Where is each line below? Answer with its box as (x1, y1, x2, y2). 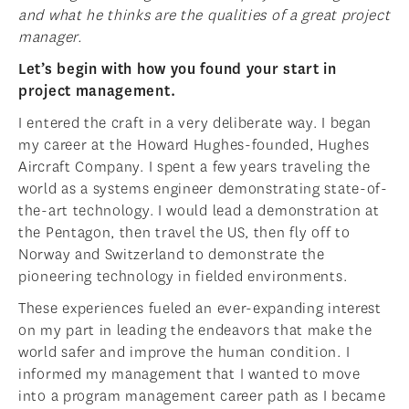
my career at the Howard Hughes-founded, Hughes (18, 135, 370, 155)
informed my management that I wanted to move (18, 364, 361, 384)
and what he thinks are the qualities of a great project (18, 5, 391, 26)
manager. (18, 27, 82, 47)
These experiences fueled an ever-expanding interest (18, 299, 382, 319)
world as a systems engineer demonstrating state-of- (18, 179, 388, 199)
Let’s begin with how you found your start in (18, 59, 337, 79)
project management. (18, 81, 176, 101)
